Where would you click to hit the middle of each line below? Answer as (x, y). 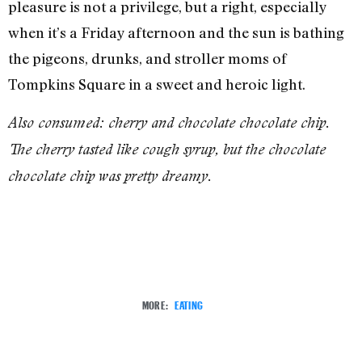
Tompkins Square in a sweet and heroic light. (157, 84)
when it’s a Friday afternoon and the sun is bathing (176, 33)
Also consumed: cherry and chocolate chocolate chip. (169, 122)
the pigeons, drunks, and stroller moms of (147, 59)
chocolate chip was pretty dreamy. (110, 175)
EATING (188, 304)
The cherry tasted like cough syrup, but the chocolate (167, 149)
